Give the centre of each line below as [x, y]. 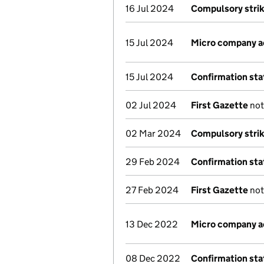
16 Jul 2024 [150, 9]
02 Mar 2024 [153, 133]
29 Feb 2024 [153, 162]
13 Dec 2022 [152, 224]
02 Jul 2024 [151, 105]
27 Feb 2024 [152, 190]
